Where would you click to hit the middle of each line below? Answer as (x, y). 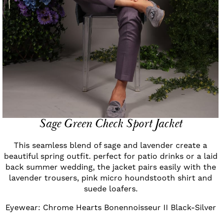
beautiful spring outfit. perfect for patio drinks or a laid (110, 156)
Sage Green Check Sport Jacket (110, 124)
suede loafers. (110, 189)
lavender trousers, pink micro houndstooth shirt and (110, 178)
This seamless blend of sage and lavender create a (110, 146)
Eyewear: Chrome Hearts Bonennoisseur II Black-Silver (110, 208)
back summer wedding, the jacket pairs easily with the (110, 167)
